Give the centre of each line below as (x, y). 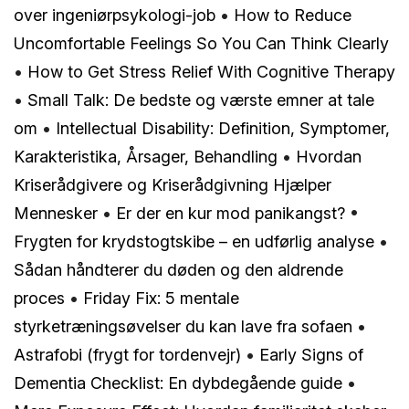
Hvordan (329, 157)
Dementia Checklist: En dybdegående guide (178, 383)
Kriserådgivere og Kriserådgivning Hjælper (173, 185)
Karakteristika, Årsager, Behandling (146, 157)
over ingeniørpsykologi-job (117, 16)
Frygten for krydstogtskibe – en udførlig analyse (194, 242)
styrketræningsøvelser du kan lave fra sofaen (183, 327)
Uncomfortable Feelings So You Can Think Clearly (201, 44)
